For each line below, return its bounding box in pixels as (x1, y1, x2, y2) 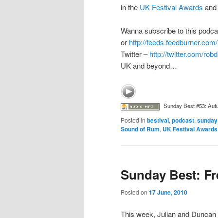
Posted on (121, 187, 149, 196)
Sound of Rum (121, 125, 160, 134)
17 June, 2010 (149, 187, 187, 197)
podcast (172, 116, 194, 125)
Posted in (121, 116, 145, 125)
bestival (147, 116, 169, 125)
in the (121, 1, 140, 12)
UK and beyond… (121, 60, 177, 71)
